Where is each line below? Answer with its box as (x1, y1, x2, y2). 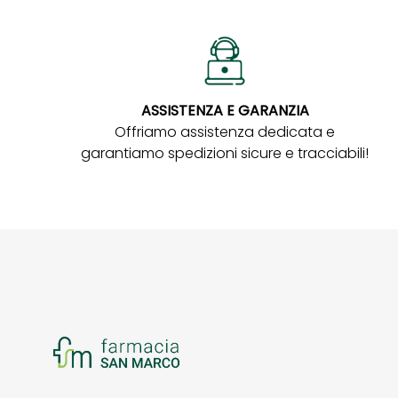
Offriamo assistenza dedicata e (115, 121, 336, 142)
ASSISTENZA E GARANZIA (140, 99, 309, 121)
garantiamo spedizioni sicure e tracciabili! (81, 142, 370, 163)
